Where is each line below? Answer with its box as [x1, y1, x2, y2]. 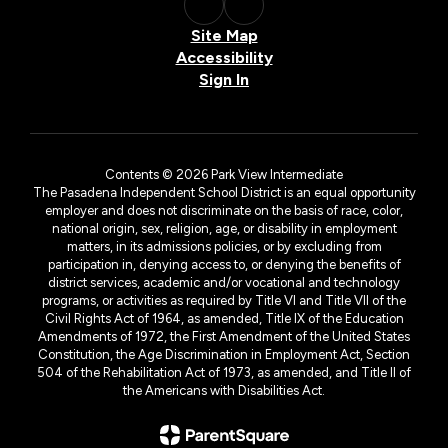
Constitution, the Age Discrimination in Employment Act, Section [38, 346, 410, 362]
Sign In [199, 69, 249, 89]
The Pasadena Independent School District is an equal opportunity [32, 184, 416, 200]
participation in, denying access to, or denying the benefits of [47, 256, 401, 272]
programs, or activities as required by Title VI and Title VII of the [42, 292, 406, 308]
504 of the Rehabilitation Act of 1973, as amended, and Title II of [37, 364, 411, 380]
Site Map [190, 25, 258, 45]
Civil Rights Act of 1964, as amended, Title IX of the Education [44, 310, 404, 326]
